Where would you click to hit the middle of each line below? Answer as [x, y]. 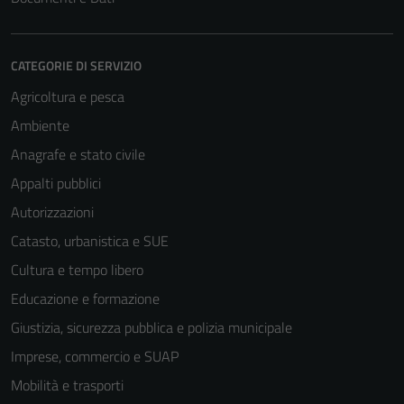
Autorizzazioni [52, 212]
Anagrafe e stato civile [78, 154]
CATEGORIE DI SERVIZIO [76, 65]
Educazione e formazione [85, 298]
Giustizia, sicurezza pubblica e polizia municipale [151, 327]
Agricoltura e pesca [68, 96]
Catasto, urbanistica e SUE [90, 241]
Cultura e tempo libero [77, 270]
